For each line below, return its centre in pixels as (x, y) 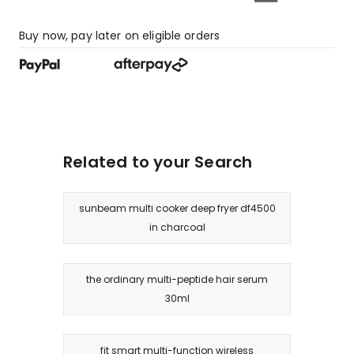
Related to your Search (158, 162)
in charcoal (177, 227)
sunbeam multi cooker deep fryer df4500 (177, 208)
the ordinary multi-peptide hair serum (177, 279)
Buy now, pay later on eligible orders (120, 35)
